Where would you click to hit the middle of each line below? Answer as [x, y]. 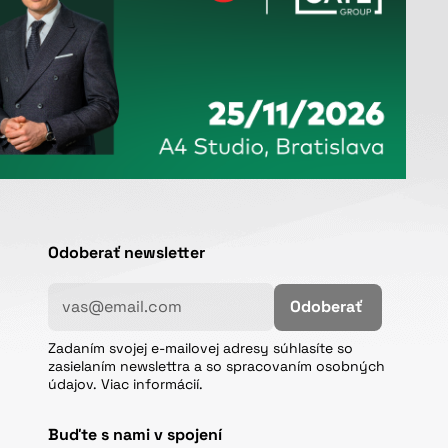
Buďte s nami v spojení [135, 434]
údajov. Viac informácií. [126, 383]
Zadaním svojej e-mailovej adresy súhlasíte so [201, 347]
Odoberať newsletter [127, 252]
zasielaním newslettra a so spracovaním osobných [217, 365]
